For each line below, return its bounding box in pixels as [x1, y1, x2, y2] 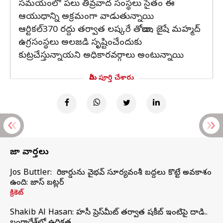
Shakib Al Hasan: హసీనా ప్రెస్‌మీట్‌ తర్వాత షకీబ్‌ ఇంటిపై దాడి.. [10, 208, 208, 219]
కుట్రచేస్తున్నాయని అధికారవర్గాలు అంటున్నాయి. [18, 50, 174, 62]
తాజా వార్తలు [10, 146, 49, 159]
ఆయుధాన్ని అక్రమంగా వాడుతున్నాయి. [18, 11, 144, 23]
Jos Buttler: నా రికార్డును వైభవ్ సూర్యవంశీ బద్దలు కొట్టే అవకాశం [10, 168, 212, 179]
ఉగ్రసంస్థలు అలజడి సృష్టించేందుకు [18, 37, 142, 49]
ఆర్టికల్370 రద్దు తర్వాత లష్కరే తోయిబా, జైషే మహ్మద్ [18, 24, 201, 36]
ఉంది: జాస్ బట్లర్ [10, 178, 64, 189]
